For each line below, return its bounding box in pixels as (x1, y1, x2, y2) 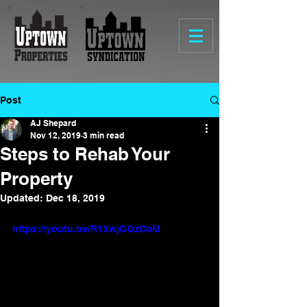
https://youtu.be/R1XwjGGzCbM (12, 223, 160, 234)
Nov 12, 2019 (30, 130, 81, 140)
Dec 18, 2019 (46, 193, 105, 204)
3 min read (83, 130, 124, 140)
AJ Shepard (30, 118, 76, 128)
